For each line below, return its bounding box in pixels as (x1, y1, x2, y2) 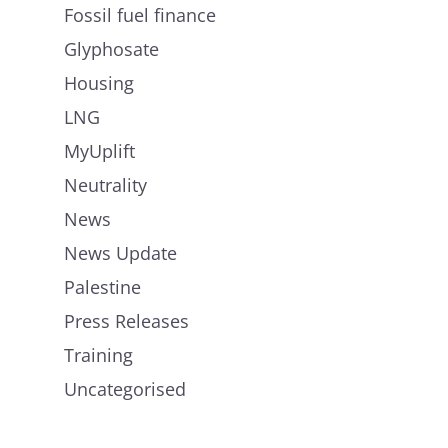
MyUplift (64, 138, 135, 163)
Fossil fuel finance (64, 2, 216, 27)
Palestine (64, 274, 141, 299)
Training (64, 342, 133, 367)
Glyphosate (64, 36, 159, 61)
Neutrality (64, 172, 147, 197)
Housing (64, 70, 134, 95)
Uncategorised (64, 376, 186, 401)
